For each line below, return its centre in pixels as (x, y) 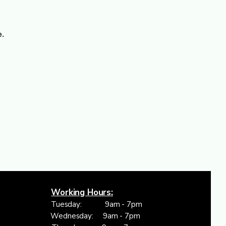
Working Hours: (82, 192)
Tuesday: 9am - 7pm (97, 204)
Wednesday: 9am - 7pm (95, 216)
